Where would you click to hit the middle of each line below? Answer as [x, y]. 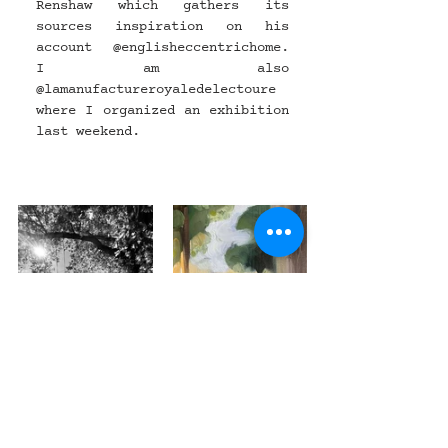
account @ [78, 47]
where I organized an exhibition [162, 110]
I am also [162, 68]
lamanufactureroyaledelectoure [160, 89]
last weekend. [88, 131]
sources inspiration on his [162, 26]
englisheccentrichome [201, 47]
